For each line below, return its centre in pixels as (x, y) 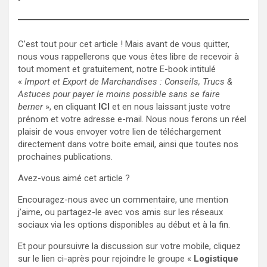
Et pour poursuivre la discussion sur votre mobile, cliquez (129, 246)
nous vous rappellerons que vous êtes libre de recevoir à (128, 56)
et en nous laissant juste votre (170, 106)
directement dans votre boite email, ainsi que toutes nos (128, 144)
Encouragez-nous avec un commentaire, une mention (123, 199)
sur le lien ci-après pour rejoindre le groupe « (106, 258)
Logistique (216, 258)
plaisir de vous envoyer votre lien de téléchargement (119, 131)
